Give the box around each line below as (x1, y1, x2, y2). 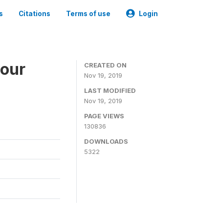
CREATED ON (84, 61, 127, 69)
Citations (19, 10, 50, 18)
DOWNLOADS (84, 137, 128, 145)
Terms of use (66, 10, 110, 18)
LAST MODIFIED (84, 87, 136, 94)
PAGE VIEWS (84, 112, 124, 120)
